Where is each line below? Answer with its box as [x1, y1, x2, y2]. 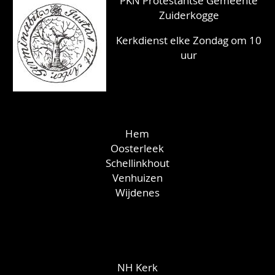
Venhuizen [112, 171, 163, 185]
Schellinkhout [105, 156, 169, 171]
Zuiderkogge [158, 7, 219, 22]
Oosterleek [110, 141, 165, 156]
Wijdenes [115, 185, 160, 200]
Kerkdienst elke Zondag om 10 [116, 33, 262, 48]
